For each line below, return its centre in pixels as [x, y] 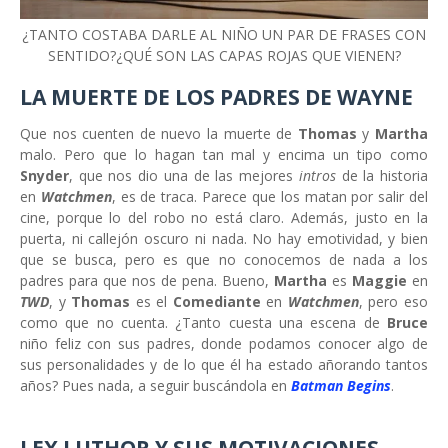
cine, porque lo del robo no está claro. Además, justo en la [224, 218]
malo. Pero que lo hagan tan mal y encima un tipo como [224, 155]
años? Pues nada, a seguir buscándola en [155, 386]
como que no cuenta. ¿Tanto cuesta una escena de [203, 323]
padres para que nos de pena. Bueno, [147, 281]
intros [320, 176]
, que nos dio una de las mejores [184, 176]
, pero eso [393, 302]
